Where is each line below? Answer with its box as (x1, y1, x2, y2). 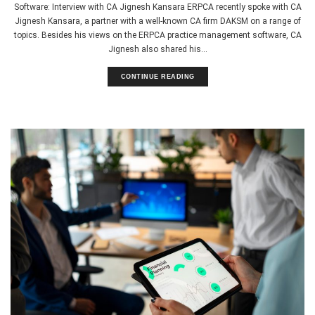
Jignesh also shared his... (108, 44, 207, 54)
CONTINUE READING (120, 72, 195, 80)
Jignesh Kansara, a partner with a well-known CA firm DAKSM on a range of (14, 15, 301, 26)
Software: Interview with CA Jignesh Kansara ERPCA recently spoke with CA (13, 1, 302, 12)
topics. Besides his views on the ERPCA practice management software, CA (13, 30, 302, 40)
